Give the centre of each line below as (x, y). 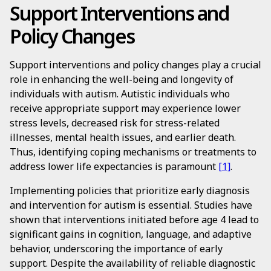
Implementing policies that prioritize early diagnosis (130, 191)
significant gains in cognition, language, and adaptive (131, 234)
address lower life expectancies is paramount (114, 166)
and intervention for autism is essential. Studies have (131, 205)
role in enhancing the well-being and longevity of (122, 79)
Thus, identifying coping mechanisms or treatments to (133, 152)
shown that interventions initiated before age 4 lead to (134, 220)
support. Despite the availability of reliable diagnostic (132, 263)
